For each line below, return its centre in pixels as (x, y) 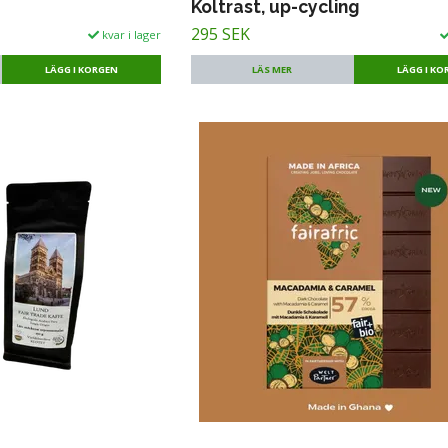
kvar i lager (130, 34)
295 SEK (221, 33)
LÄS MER (272, 69)
